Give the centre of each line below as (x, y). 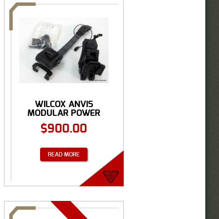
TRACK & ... (64, 122)
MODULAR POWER (64, 113)
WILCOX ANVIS (64, 104)
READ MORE (64, 154)
